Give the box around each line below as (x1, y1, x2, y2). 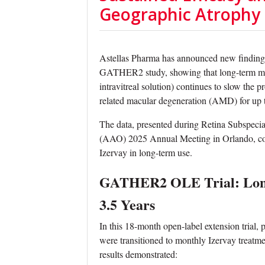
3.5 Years (99, 193, 155, 215)
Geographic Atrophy (99, 2, 260, 25)
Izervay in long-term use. (99, 146, 192, 159)
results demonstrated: (99, 247, 177, 260)
